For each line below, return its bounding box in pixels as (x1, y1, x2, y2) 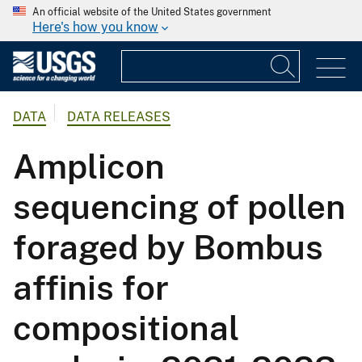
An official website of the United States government (32, 6, 271, 18)
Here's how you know (32, 19, 158, 35)
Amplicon (13, 146, 165, 187)
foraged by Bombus (13, 227, 323, 267)
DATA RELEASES (67, 109, 170, 125)
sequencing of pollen (13, 187, 346, 227)
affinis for (13, 267, 169, 308)
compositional (13, 308, 239, 348)
